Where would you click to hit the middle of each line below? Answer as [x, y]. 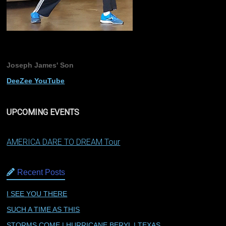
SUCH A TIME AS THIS [43, 209]
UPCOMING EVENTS [43, 112]
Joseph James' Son [40, 65]
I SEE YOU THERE [37, 193]
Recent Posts [41, 172]
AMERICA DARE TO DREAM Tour [64, 142]
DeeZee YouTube [36, 80]
